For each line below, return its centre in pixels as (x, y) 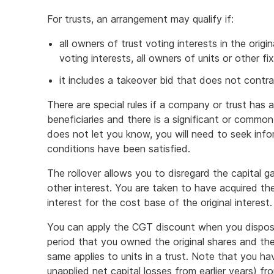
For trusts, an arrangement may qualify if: (140, 19)
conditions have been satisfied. (119, 149)
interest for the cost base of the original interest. (160, 202)
